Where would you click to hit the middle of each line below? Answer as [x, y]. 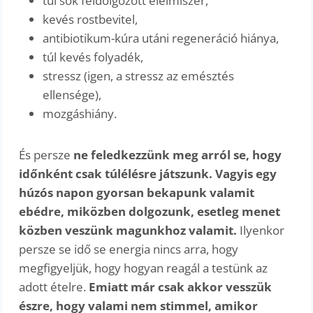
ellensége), [72, 95]
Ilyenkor [261, 231]
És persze [46, 155]
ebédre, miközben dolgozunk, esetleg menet [150, 212]
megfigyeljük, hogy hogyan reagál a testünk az [144, 268]
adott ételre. [54, 287]
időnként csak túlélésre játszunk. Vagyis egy [148, 174]
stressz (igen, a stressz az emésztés [139, 76]
